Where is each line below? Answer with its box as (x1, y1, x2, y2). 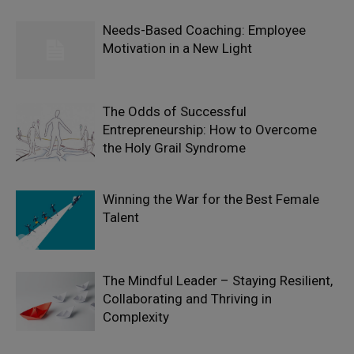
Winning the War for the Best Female (103, 191, 319, 207)
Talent (103, 209, 139, 225)
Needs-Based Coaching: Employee (103, 22, 306, 38)
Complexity (103, 309, 169, 325)
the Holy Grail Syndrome (103, 140, 246, 156)
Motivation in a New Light (103, 40, 252, 56)
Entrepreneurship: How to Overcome (103, 122, 317, 137)
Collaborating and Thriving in (103, 291, 272, 307)
